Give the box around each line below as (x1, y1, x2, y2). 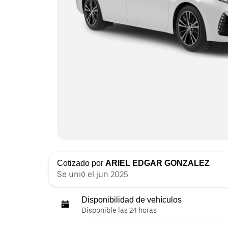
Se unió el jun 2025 (57, 169, 128, 179)
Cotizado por (57, 158, 105, 167)
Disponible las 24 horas (81, 206, 157, 214)
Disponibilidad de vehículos (81, 195, 182, 204)
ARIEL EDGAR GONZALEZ (105, 158, 210, 167)
